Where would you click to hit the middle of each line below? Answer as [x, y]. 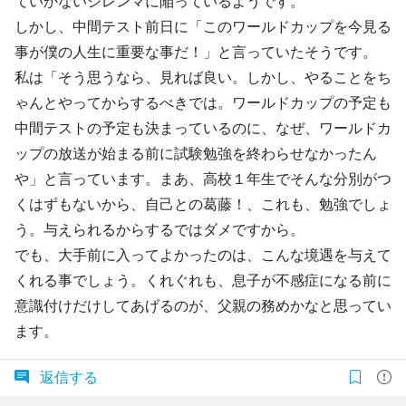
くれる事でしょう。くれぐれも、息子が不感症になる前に [203, 280]
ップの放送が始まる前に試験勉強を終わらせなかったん [196, 153]
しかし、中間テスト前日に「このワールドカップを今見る [203, 26]
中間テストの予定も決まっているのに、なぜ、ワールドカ [203, 128]
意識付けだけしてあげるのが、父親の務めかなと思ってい [203, 305]
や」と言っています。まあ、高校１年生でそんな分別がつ [203, 179]
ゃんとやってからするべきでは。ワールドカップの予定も [203, 102]
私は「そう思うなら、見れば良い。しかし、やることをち [203, 77]
